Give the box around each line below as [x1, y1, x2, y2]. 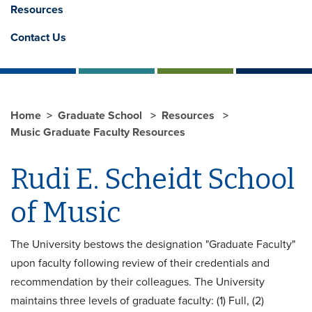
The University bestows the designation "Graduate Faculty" [10, 237, 295, 251]
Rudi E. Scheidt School [10, 162, 295, 196]
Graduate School [58, 108, 145, 123]
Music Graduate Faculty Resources [10, 125, 185, 139]
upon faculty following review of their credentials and [10, 256, 270, 270]
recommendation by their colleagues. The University [10, 274, 265, 289]
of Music [10, 196, 121, 230]
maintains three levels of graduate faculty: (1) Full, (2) [10, 293, 264, 308]
